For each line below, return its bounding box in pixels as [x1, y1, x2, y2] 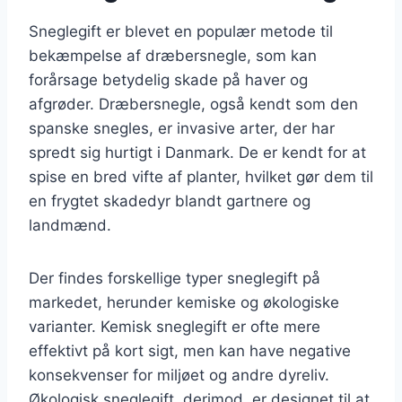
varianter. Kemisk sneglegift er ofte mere [29, 317, 320, 336]
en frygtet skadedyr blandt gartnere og [29, 191, 310, 210]
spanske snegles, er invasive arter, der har [29, 118, 335, 137]
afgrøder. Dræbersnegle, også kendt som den [29, 94, 358, 113]
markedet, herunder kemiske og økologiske [29, 293, 339, 311]
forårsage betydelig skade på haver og [29, 70, 308, 89]
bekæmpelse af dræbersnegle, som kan [29, 46, 317, 65]
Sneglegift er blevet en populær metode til [29, 22, 333, 40]
